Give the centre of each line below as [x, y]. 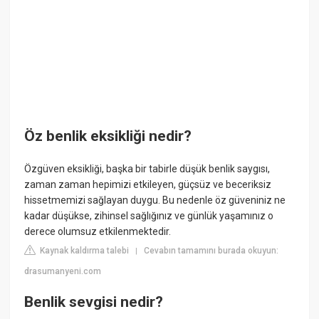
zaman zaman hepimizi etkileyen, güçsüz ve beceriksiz [148, 184]
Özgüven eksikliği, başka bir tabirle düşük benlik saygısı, [147, 168]
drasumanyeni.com [63, 271]
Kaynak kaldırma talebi [84, 250]
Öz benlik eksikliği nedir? [108, 136]
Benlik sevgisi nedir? [94, 302]
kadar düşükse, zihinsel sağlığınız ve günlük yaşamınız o [149, 215]
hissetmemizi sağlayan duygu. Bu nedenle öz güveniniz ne [155, 200]
